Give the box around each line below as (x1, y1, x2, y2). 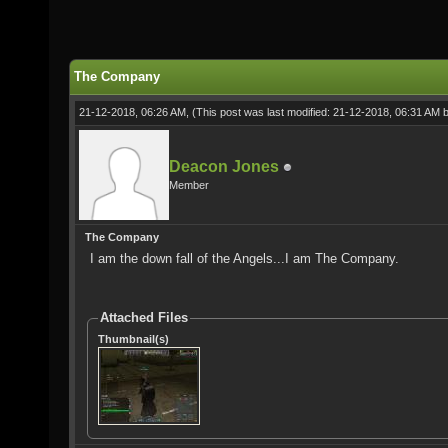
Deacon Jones (169, 158, 279, 175)
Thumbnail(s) (97, 332, 169, 345)
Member (169, 179, 209, 191)
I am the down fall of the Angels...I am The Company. (90, 251, 399, 266)
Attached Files (99, 310, 188, 325)
